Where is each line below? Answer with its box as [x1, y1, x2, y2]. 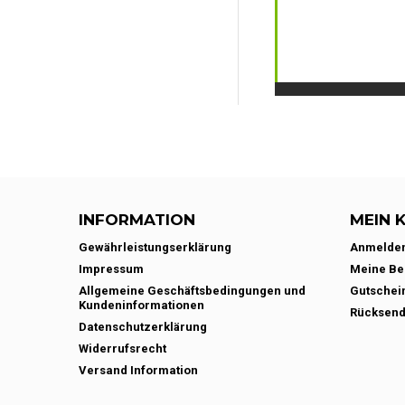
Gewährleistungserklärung [79, 240, 231, 254]
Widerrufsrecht [79, 342, 166, 355]
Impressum [79, 262, 144, 276]
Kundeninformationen [79, 298, 204, 312]
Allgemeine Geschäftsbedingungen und [79, 284, 306, 297]
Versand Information [79, 363, 198, 377]
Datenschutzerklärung [79, 320, 207, 334]
